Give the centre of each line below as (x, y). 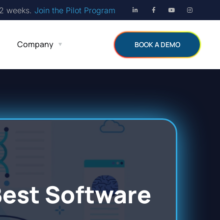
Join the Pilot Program (75, 10)
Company (36, 44)
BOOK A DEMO (157, 44)
